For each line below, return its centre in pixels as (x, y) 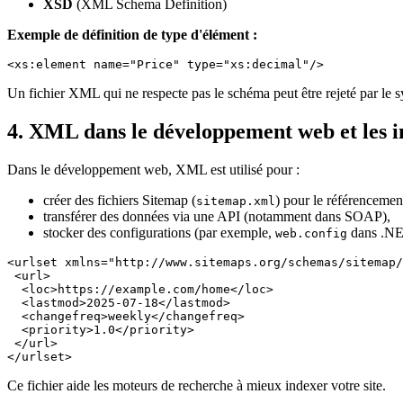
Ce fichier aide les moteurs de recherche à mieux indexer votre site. (197, 385)
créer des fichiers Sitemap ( (120, 200)
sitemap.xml (236, 201)
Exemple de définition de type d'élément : (132, 35)
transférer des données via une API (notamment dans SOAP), (217, 216)
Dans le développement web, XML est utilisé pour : (153, 169)
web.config (311, 233)
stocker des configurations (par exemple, (159, 232)
